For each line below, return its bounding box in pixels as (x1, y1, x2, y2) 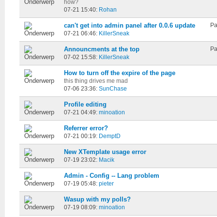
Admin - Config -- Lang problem (64, 172, 159, 179)
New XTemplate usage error (64, 148, 146, 155)
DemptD (99, 133, 121, 139)
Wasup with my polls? (64, 196, 131, 203)
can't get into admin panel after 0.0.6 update (64, 22, 195, 29)
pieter (99, 180, 114, 186)
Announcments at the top (64, 46, 139, 53)
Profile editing (64, 101, 107, 108)
